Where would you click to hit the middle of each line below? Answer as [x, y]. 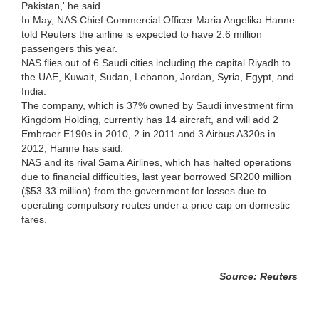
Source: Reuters [258, 276]
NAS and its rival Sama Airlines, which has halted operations [156, 162]
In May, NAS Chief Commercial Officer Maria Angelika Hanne [158, 20]
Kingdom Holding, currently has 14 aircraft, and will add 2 [150, 119]
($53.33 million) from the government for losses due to [144, 190]
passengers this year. [69, 48]
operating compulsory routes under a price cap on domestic [156, 205]
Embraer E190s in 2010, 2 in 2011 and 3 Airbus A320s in [148, 134]
